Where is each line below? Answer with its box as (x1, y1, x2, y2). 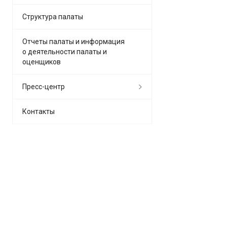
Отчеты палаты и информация (22, 37, 125, 46)
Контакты (22, 107, 55, 116)
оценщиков (22, 57, 61, 66)
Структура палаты (22, 12, 83, 21)
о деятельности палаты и (22, 47, 107, 56)
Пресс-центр (22, 82, 65, 91)
